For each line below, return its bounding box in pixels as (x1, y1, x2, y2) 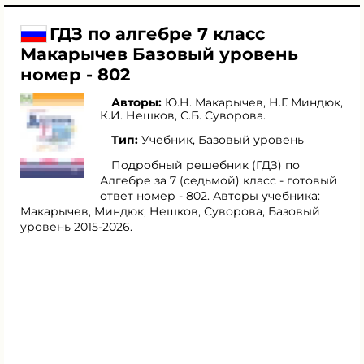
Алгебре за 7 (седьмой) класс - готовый (100, 173, 337, 188)
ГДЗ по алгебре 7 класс (50, 24, 265, 44)
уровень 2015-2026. (20, 219, 132, 234)
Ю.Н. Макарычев (165, 95, 263, 110)
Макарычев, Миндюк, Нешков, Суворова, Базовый (20, 204, 320, 219)
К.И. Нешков (100, 108, 175, 123)
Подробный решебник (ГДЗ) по (111, 158, 300, 172)
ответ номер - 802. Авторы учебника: (100, 188, 320, 203)
